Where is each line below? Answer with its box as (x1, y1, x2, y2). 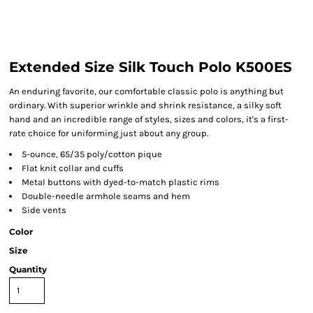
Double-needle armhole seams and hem (22, 191, 190, 201)
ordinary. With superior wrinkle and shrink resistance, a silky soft (9, 100, 282, 110)
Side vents (22, 205, 66, 215)
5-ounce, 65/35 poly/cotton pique (22, 149, 162, 159)
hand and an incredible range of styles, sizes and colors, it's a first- (9, 114, 289, 124)
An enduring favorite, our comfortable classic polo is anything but (9, 86, 284, 96)
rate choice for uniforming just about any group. (9, 128, 208, 138)
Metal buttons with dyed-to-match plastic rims (22, 177, 219, 187)
